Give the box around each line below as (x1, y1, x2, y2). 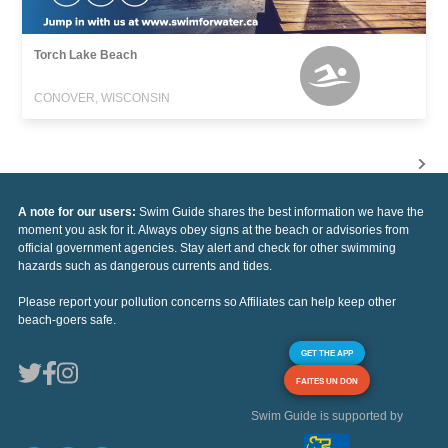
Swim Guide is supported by (251, 409, 403, 424)
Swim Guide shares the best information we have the (139, 205, 424, 220)
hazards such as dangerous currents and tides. (18, 259, 272, 274)
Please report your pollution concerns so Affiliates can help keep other (18, 295, 396, 310)
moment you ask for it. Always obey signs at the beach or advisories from (18, 223, 409, 238)
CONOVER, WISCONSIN (34, 91, 171, 106)
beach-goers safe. (18, 313, 116, 328)
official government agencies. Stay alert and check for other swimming (18, 241, 396, 256)
